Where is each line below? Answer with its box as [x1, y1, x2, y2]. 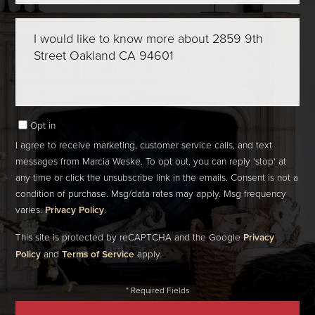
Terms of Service [62, 247, 135, 262]
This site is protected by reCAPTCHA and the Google [15, 230, 244, 244]
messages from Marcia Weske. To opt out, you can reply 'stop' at [15, 154, 287, 168]
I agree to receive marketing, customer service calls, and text [15, 138, 273, 152]
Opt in [30, 118, 56, 132]
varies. [15, 202, 46, 217]
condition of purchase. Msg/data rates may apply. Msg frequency [15, 186, 287, 200]
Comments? [15, 51, 69, 65]
